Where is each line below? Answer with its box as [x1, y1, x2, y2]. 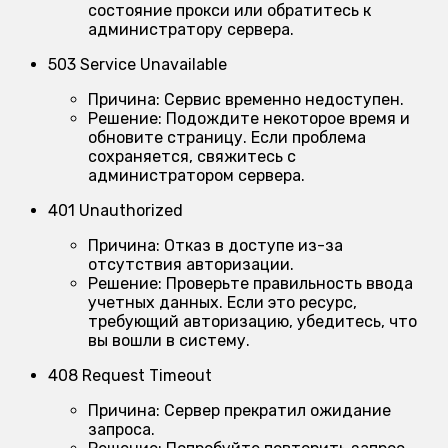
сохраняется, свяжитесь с [88, 147, 296, 167]
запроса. [88, 420, 155, 440]
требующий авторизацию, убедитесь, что [88, 312, 417, 332]
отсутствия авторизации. [88, 255, 294, 275]
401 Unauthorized [48, 201, 183, 221]
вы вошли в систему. [88, 331, 250, 351]
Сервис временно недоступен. [160, 90, 404, 110]
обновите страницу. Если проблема [88, 128, 366, 148]
